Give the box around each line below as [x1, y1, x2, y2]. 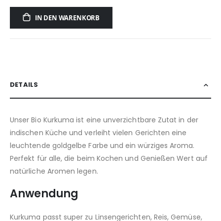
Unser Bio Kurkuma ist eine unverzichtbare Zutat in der [10, 114, 198, 125]
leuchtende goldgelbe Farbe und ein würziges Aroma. [10, 140, 195, 150]
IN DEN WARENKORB [35, 13, 100, 23]
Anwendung [10, 186, 79, 202]
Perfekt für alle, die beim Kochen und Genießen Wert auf [10, 153, 208, 163]
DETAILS [10, 79, 38, 89]
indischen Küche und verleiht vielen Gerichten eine [10, 127, 187, 138]
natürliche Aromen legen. [10, 166, 98, 176]
